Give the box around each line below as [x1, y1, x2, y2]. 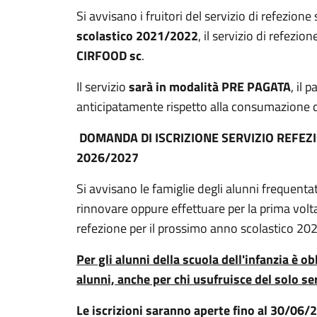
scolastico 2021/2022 [76, 26, 198, 45]
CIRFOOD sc [76, 46, 142, 65]
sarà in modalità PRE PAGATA [129, 77, 291, 96]
